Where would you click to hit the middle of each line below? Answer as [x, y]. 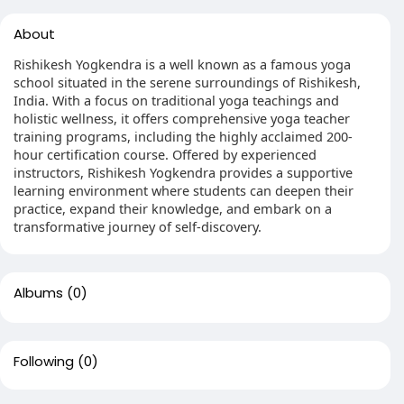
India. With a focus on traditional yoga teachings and [176, 100]
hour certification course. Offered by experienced [165, 154]
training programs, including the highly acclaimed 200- [183, 136]
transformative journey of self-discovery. [138, 226]
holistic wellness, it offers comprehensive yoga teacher [182, 118]
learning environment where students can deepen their [184, 190]
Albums [38, 293]
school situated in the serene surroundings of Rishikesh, [187, 82]
